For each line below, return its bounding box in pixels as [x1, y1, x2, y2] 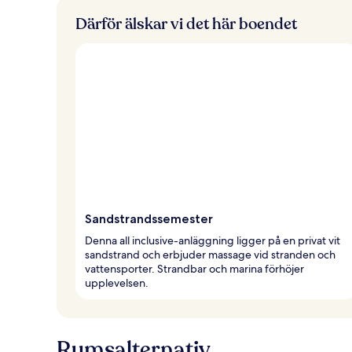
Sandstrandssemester [85, 211, 213, 226]
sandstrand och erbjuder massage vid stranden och [85, 247, 335, 262]
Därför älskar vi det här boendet [75, 13, 297, 35]
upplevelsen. [85, 275, 148, 290]
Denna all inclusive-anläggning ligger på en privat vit [85, 233, 340, 247]
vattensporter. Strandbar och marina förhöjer [85, 261, 304, 276]
